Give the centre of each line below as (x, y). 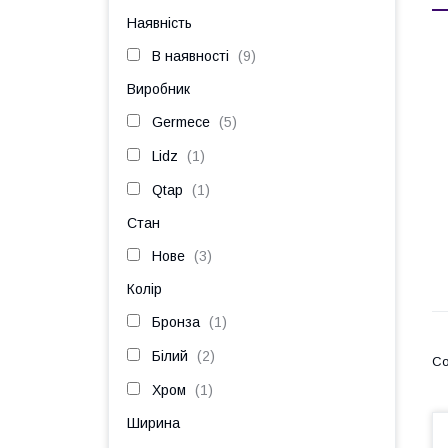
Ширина (153, 423)
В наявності (190, 56)
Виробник (158, 89)
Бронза (176, 322)
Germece (181, 122)
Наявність (159, 23)
